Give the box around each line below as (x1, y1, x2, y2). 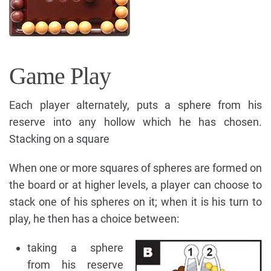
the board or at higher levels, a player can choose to (9, 178, 262, 192)
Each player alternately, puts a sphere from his (9, 99, 262, 112)
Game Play (9, 62, 111, 90)
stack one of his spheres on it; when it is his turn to (9, 195, 262, 209)
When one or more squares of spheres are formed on (9, 162, 262, 175)
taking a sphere (27, 241, 123, 255)
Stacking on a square (9, 132, 109, 146)
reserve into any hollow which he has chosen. (9, 116, 262, 129)
